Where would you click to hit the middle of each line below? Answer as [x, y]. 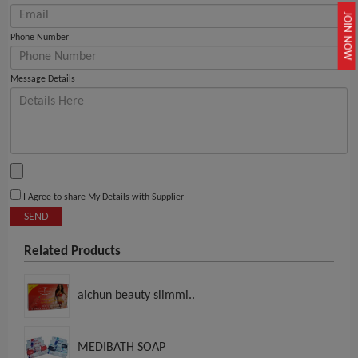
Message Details [43, 80]
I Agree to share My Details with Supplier [102, 198]
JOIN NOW [347, 36]
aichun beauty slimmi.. [136, 296]
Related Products [72, 252]
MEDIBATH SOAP [121, 348]
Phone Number [40, 38]
